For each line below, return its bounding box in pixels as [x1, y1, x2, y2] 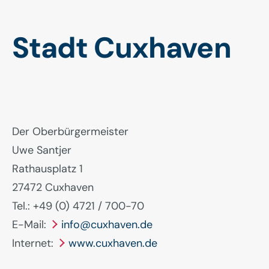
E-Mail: [12, 217, 49, 232]
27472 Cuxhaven [12, 180, 94, 195]
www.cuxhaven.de [68, 235, 157, 250]
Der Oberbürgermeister [12, 124, 128, 139]
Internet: [12, 235, 56, 250]
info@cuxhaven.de [61, 217, 153, 232]
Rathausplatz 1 [12, 161, 83, 176]
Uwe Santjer [12, 142, 71, 157]
